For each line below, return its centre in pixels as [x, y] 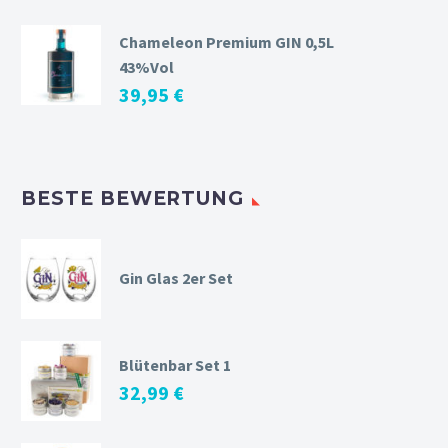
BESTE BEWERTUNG [133, 199]
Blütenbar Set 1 [175, 364]
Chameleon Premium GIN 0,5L [226, 42]
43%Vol [146, 67]
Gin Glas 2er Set [176, 277]
